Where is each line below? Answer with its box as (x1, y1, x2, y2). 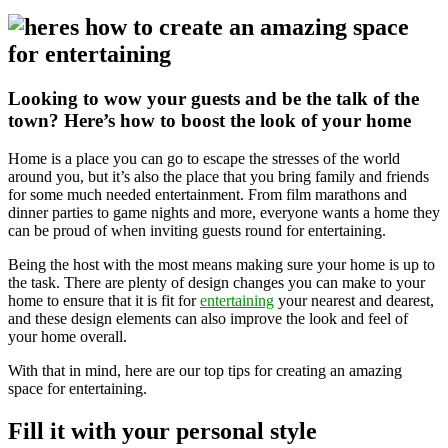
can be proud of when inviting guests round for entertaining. (8, 222, 386, 240)
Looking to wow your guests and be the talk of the (8, 87, 419, 109)
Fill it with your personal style (8, 418, 317, 445)
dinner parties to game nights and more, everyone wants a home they (8, 204, 440, 222)
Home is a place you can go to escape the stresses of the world (8, 150, 400, 168)
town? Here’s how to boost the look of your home (8, 109, 411, 131)
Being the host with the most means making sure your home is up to (8, 256, 435, 274)
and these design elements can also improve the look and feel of (8, 310, 408, 328)
